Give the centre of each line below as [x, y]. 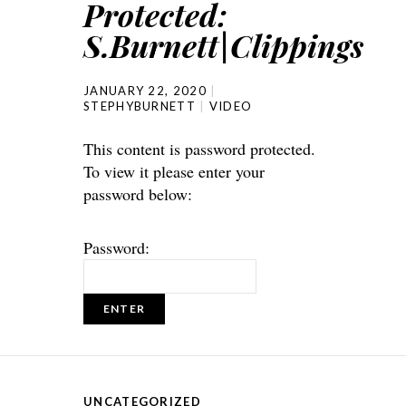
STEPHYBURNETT [140, 106]
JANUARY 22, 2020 [145, 90]
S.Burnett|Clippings [223, 45]
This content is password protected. [199, 148]
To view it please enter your [174, 171]
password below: [138, 193]
